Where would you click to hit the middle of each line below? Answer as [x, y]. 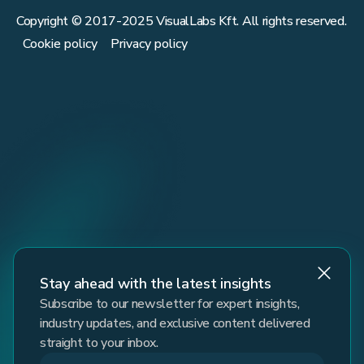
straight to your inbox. [99, 342]
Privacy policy [149, 43]
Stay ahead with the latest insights [156, 283]
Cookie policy [60, 43]
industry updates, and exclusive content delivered [175, 323]
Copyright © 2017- [69, 21]
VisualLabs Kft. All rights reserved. [250, 21]
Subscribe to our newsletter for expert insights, [170, 303]
